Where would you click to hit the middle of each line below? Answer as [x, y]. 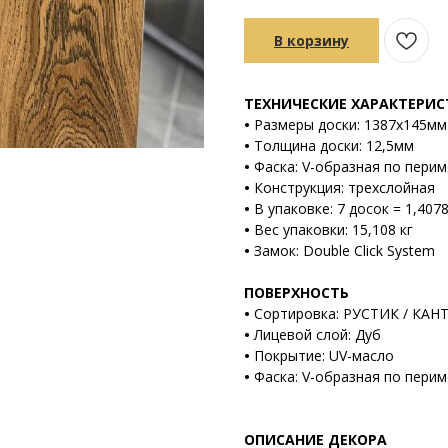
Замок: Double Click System [342, 250]
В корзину [311, 40]
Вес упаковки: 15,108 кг [333, 229]
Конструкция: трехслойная [344, 187]
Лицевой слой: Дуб [317, 334]
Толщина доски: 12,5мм [334, 145]
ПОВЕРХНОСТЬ [296, 292]
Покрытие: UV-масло [324, 355]
